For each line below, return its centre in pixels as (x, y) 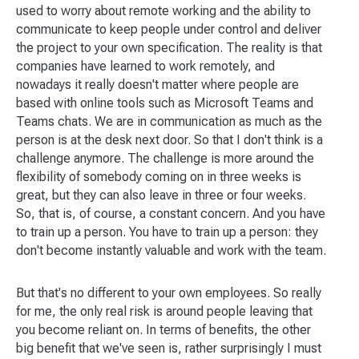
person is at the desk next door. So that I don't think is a (169, 140)
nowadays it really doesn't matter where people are (157, 85)
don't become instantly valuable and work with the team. (171, 250)
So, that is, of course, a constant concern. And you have (171, 214)
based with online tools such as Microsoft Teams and (165, 103)
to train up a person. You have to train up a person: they (167, 232)
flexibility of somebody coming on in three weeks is (159, 177)
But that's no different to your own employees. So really (169, 293)
